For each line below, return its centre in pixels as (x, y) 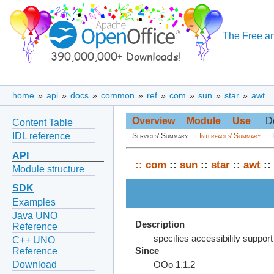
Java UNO (35, 215)
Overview (153, 121)
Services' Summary (160, 136)
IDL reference (41, 136)
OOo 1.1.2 (174, 265)
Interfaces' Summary (230, 136)
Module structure (48, 169)
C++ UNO (34, 240)
